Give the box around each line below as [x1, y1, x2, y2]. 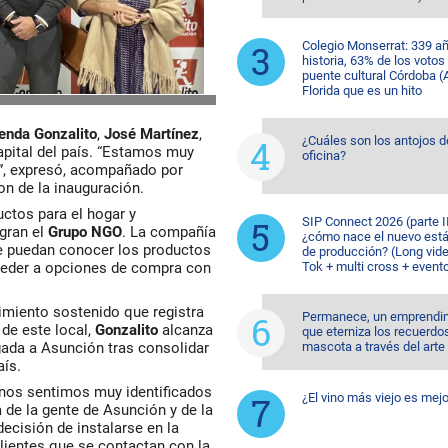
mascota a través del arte [301, 339, 445, 354]
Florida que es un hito [301, 83, 422, 98]
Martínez [140, 125, 199, 143]
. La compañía [122, 223, 216, 241]
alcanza [158, 321, 213, 339]
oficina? [301, 148, 346, 163]
